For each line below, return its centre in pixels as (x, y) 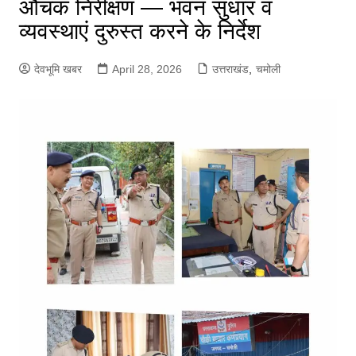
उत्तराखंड (230, 69)
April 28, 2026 (147, 69)
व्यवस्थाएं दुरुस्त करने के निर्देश (139, 31)
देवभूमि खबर (58, 69)
